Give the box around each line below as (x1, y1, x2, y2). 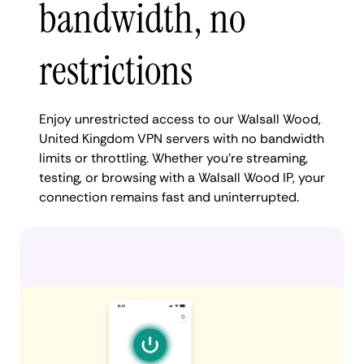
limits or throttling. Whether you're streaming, (39, 149, 308, 167)
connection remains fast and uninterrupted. (39, 188, 299, 206)
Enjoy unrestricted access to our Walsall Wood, (39, 110, 321, 128)
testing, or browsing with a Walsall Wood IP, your (39, 168, 325, 186)
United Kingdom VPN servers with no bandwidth (39, 129, 324, 147)
